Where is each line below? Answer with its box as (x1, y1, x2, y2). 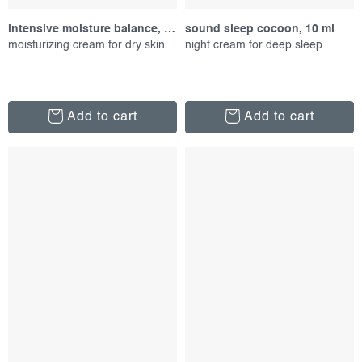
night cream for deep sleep (185, 40, 322, 52)
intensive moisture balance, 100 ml (164, 23, 175, 36)
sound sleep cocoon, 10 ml (185, 23, 335, 36)
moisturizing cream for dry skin (8, 40, 165, 52)
